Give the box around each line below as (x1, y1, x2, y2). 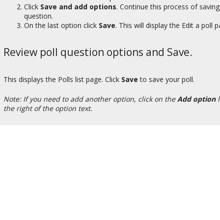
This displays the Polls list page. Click (3, 74, 121, 84)
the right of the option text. (3, 103, 92, 113)
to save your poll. (138, 74, 194, 84)
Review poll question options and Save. (3, 45, 192, 59)
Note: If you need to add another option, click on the (3, 94, 177, 104)
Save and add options (40, 1, 116, 11)
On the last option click (24, 20, 99, 30)
